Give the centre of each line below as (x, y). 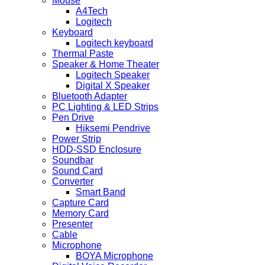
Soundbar (73, 160)
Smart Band (101, 192)
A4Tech (92, 11)
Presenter (72, 224)
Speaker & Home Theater (106, 64)
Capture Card (80, 203)
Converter (73, 182)
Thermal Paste (83, 54)
